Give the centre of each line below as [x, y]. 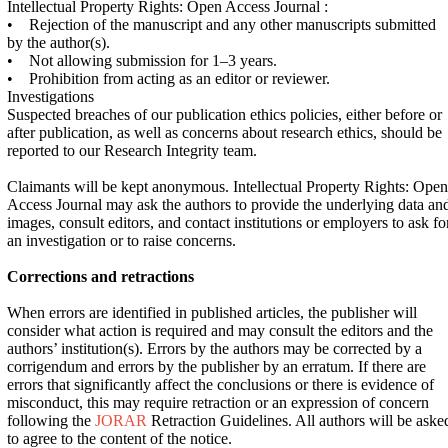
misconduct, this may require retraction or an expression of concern [218, 402]
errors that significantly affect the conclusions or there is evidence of [220, 384]
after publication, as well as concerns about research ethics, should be [224, 132]
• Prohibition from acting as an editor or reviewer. [168, 78]
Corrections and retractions [100, 276]
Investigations [50, 96]
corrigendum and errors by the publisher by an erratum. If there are [216, 366]
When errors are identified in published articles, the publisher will [212, 312]
